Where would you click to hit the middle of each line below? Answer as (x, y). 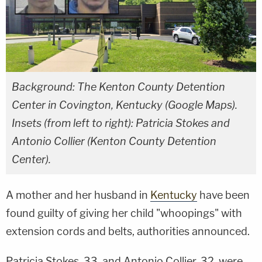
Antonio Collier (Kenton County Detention (114, 141)
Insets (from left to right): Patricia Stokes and (121, 123)
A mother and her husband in (78, 195)
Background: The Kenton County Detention (118, 87)
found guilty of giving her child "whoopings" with (124, 213)
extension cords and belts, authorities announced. (128, 231)
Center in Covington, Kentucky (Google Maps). (125, 105)
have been (223, 195)
